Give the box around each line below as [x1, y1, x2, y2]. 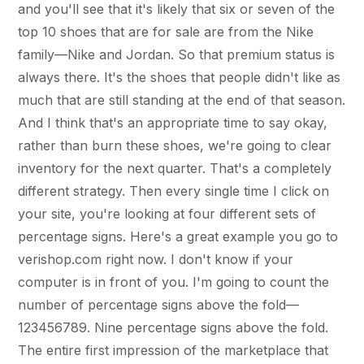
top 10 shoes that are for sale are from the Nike [18, 23, 314, 40]
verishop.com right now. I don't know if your [18, 250, 294, 267]
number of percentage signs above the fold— [18, 296, 300, 313]
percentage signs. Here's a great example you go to [18, 227, 339, 245]
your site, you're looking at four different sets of [18, 205, 317, 222]
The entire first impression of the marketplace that [18, 341, 329, 358]
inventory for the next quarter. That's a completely [18, 159, 332, 176]
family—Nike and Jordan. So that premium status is [18, 45, 336, 63]
